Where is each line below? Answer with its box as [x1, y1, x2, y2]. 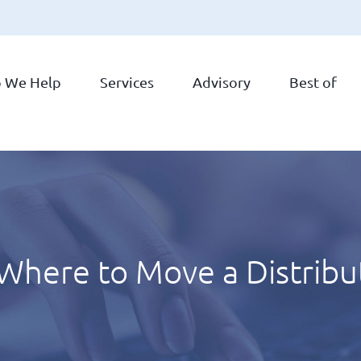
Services [100, 73, 154, 90]
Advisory [193, 73, 251, 90]
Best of [289, 73, 337, 90]
